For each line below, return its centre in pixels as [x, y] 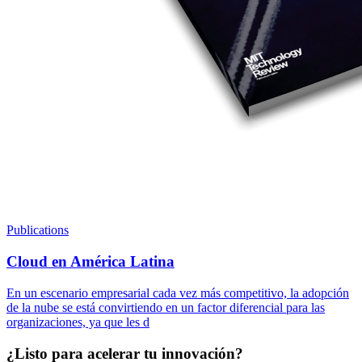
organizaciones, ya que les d [78, 322]
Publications [38, 230]
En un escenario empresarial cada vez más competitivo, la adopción [178, 293]
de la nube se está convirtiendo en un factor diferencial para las [166, 307]
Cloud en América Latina [90, 262]
